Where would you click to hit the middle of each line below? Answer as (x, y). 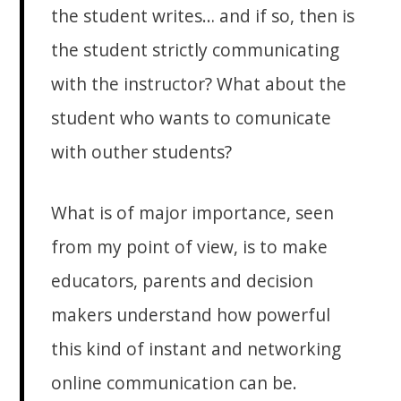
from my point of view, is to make (190, 247)
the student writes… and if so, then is (203, 16)
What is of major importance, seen (193, 213)
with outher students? (142, 152)
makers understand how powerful (191, 315)
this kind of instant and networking (196, 349)
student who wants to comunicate (192, 118)
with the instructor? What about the (199, 84)
